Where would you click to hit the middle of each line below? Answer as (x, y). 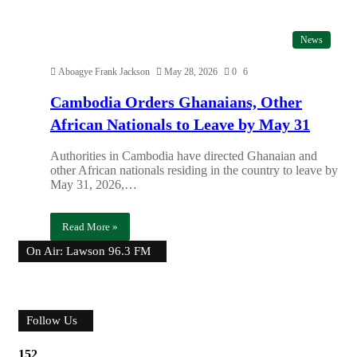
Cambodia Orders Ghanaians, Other (176, 102)
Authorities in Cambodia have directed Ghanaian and (184, 155)
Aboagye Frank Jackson (104, 71)
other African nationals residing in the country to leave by (194, 170)
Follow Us (52, 320)
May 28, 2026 (191, 71)
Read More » (90, 226)
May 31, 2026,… (94, 184)
